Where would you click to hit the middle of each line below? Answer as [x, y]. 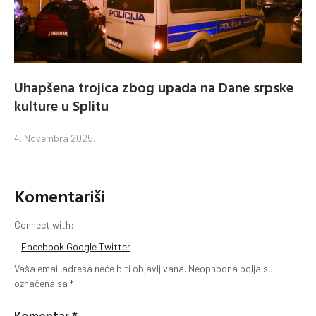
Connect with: [44, 225]
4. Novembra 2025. [55, 138]
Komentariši [59, 196]
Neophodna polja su [231, 269]
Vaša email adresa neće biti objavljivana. [100, 269]
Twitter [115, 247]
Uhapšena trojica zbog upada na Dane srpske [154, 87]
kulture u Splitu [61, 105]
